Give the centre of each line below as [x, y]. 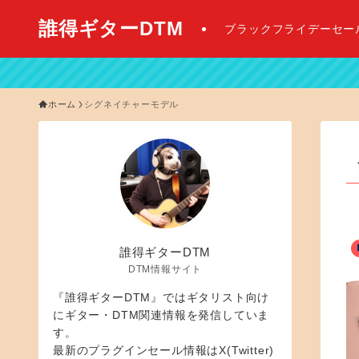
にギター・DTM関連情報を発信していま [161, 315]
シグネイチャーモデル [132, 104]
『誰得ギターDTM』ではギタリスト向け [161, 297]
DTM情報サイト [165, 269]
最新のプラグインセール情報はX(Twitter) [164, 350]
